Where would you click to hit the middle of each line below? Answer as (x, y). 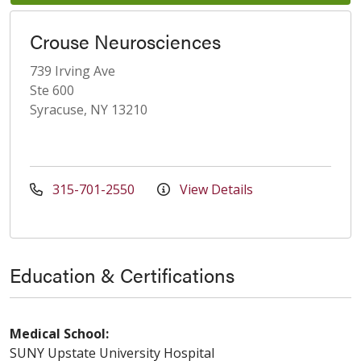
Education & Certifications (122, 274)
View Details (215, 189)
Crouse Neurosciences (125, 41)
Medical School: (59, 333)
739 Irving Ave (73, 71)
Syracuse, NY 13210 (89, 109)
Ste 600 (52, 90)
